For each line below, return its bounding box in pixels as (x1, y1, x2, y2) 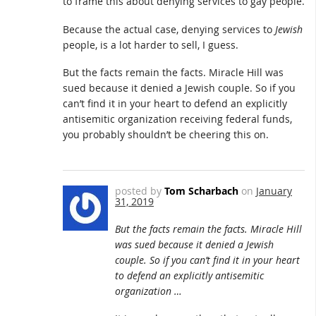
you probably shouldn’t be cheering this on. (63, 128, 269, 142)
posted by (115, 183, 164, 197)
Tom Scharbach (164, 183, 238, 197)
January (256, 183, 292, 197)
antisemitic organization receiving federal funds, (63, 112, 292, 126)
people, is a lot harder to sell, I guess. (63, 37, 238, 51)
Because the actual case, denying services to (63, 22, 275, 36)
